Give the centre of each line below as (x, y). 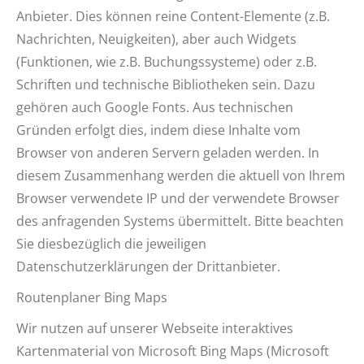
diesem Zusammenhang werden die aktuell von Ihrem (181, 175)
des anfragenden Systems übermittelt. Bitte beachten (180, 221)
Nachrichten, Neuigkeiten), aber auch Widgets (156, 39)
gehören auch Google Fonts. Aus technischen (155, 107)
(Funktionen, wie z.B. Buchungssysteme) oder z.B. (167, 62)
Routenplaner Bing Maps (92, 297)
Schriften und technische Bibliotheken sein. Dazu (166, 84)
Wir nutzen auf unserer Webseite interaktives (155, 328)
